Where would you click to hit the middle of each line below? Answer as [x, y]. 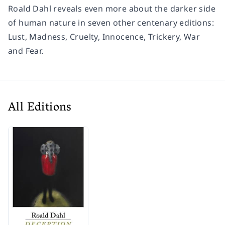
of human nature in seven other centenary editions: [111, 22]
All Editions [40, 108]
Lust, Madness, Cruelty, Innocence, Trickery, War [104, 36]
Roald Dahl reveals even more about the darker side [112, 8]
